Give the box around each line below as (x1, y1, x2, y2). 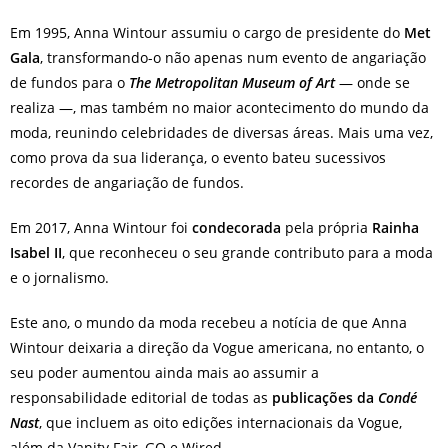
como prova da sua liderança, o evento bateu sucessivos (10, 148, 386, 167)
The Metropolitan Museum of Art (129, 73, 335, 92)
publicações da (272, 388, 378, 407)
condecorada (192, 218, 281, 237)
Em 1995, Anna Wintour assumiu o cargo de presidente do (10, 23, 404, 42)
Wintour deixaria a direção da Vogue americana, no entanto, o (10, 338, 424, 357)
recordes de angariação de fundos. (10, 173, 244, 192)
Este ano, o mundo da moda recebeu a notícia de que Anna (10, 313, 407, 332)
